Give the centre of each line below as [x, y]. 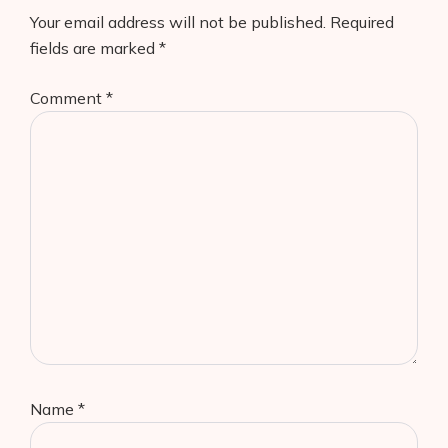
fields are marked [94, 48]
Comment [68, 98]
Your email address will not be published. [178, 22]
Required [362, 22]
